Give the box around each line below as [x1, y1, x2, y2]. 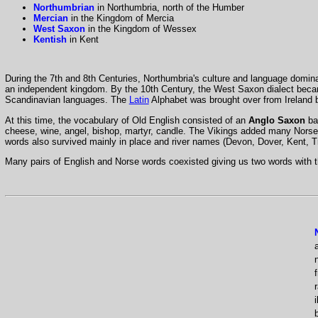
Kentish [33, 34, 67, 45]
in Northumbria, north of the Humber [94, 2, 244, 13]
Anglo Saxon [248, 114, 305, 126]
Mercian [33, 13, 68, 24]
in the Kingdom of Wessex [84, 23, 197, 35]
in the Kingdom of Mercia [67, 13, 174, 24]
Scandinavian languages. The [4, 94, 129, 106]
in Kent [66, 34, 99, 45]
